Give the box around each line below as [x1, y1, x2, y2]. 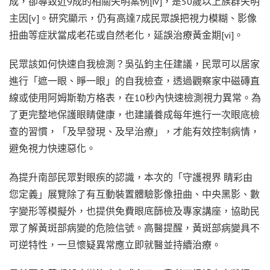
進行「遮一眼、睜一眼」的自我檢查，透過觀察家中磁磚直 [9, 74, 260, 87]
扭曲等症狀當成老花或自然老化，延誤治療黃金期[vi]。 [9, 28, 243, 41]
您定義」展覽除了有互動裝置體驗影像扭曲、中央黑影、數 [9, 187, 260, 200]
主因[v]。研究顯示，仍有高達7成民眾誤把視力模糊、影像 [9, 11, 257, 24]
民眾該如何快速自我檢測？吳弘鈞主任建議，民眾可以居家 [9, 57, 260, 70]
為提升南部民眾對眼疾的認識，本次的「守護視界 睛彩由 [9, 171, 253, 183]
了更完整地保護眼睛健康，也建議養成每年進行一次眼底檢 [9, 108, 260, 121]
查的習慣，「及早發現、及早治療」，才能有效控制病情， [9, 125, 260, 137]
